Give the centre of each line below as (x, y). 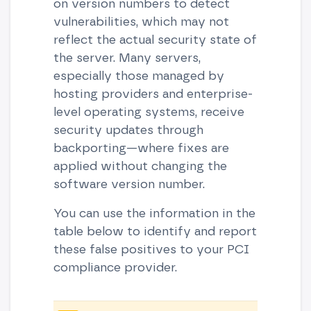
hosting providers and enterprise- (153, 93)
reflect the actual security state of (155, 39)
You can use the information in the (154, 212)
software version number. (129, 183)
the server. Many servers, (127, 57)
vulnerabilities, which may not (141, 21)
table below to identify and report (155, 230)
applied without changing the (140, 165)
